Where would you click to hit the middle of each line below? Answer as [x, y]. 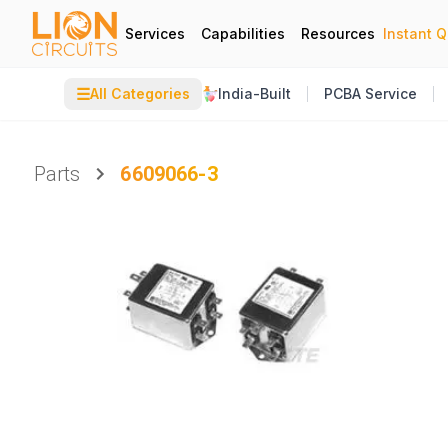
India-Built [254, 93]
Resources [338, 33]
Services [155, 33]
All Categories [140, 93]
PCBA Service [370, 93]
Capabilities [243, 33]
